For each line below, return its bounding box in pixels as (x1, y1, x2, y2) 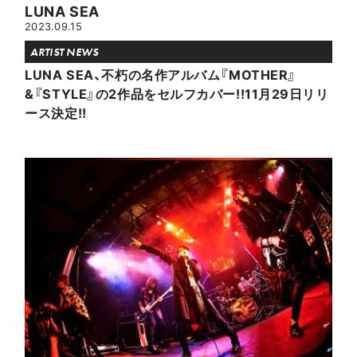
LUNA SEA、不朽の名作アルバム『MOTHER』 (25, 65, 296, 84)
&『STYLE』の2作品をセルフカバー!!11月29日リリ (25, 84, 329, 104)
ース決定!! (25, 103, 87, 123)
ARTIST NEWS (30, 45, 99, 60)
